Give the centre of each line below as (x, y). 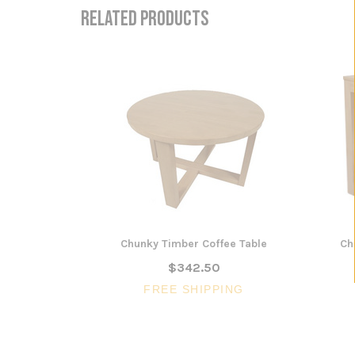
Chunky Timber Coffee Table (194, 243)
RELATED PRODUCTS (145, 19)
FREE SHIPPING (194, 289)
